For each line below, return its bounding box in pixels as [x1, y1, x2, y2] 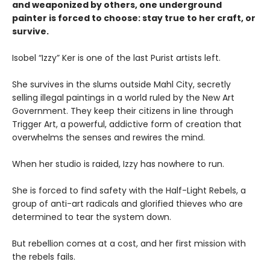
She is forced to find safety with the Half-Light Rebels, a [12, 184, 246, 197]
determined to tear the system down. [12, 211, 171, 224]
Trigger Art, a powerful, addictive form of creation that [12, 118, 242, 131]
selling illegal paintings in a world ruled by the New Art [12, 92, 234, 104]
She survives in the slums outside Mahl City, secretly [12, 78, 231, 91]
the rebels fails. [12, 251, 75, 263]
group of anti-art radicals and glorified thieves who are [12, 198, 243, 210]
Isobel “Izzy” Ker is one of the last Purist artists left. [12, 52, 221, 64]
